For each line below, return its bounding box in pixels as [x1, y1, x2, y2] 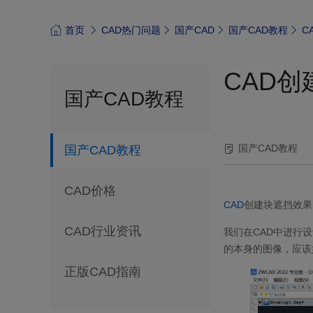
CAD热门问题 [101, 24, 161, 36]
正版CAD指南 [64, 265, 141, 279]
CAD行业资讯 [64, 224, 141, 239]
